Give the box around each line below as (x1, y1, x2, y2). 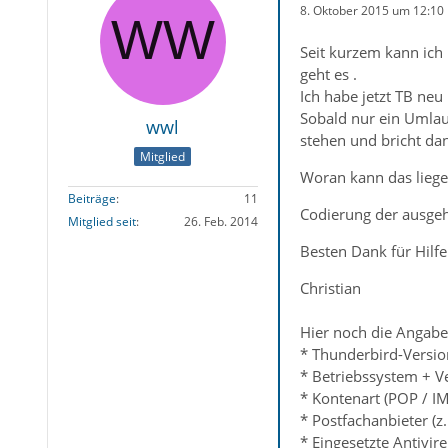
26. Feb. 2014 (183, 213, 258, 231)
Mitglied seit (67, 213, 136, 231)
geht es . (299, 64, 357, 84)
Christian (299, 278, 361, 298)
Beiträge (67, 190, 116, 208)
